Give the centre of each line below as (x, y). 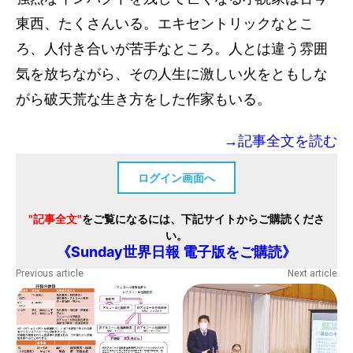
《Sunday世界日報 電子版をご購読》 (176, 252)
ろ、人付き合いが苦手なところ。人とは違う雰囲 (172, 49)
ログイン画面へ (176, 178)
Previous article (50, 274)
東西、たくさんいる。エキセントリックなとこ (165, 24)
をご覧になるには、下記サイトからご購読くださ (203, 219)
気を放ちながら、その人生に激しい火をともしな (172, 74)
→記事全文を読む (281, 141)
